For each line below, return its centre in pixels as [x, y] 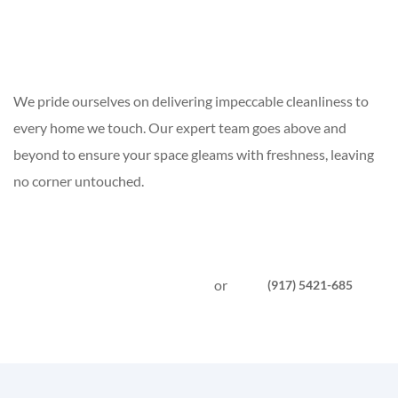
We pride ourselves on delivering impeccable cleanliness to [191, 100]
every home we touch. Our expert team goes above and [180, 127]
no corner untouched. [80, 180]
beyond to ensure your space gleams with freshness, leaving [194, 154]
